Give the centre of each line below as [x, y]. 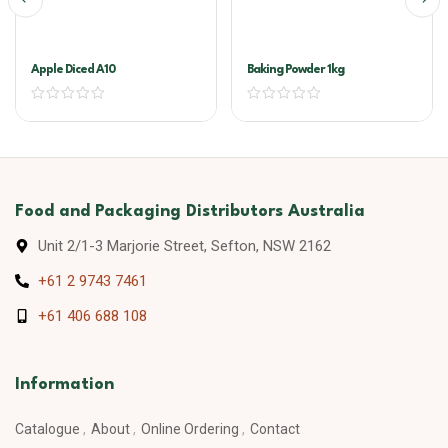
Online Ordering [190, 429]
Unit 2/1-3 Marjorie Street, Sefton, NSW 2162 [184, 246]
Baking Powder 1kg [295, 70]
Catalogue [47, 429]
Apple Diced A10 [73, 70]
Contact [275, 429]
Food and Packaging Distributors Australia [190, 212]
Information [64, 385]
